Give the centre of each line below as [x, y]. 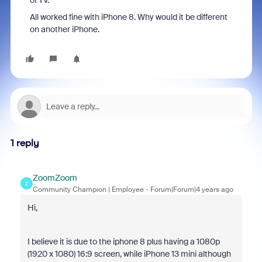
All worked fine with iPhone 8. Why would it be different [128, 17]
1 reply [25, 143]
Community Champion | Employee [88, 189]
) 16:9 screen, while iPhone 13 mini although [152, 254]
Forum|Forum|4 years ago [192, 189]
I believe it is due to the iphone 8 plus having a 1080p [123, 242]
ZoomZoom [55, 178]
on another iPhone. [64, 29]
